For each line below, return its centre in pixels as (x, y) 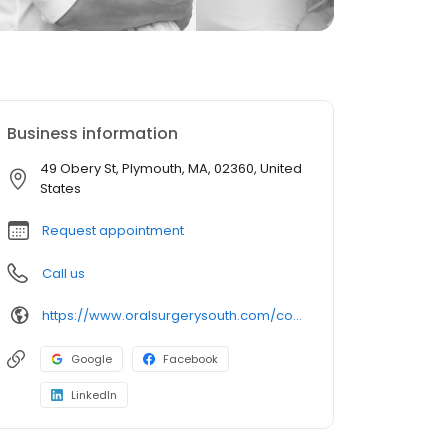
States (60, 188)
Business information (92, 133)
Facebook (190, 359)
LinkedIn (94, 395)
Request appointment (113, 230)
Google (91, 359)
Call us (63, 273)
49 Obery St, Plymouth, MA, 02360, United (171, 168)
